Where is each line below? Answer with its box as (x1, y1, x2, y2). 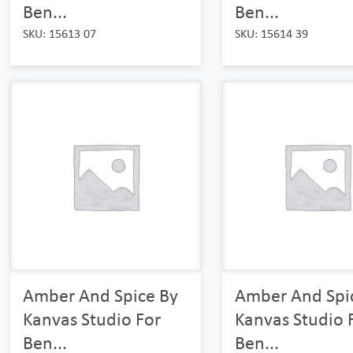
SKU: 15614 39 (234, 26, 308, 42)
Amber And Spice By (23, 284, 179, 307)
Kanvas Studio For (23, 307, 162, 331)
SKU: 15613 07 (23, 26, 97, 42)
